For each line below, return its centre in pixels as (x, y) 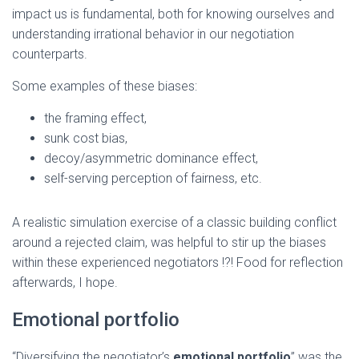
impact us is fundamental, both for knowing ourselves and (173, 14)
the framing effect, (95, 118)
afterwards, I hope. (65, 282)
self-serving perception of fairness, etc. (153, 178)
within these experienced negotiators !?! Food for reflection (177, 262)
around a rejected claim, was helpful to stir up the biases (169, 242)
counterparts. (50, 54)
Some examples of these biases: (105, 86)
